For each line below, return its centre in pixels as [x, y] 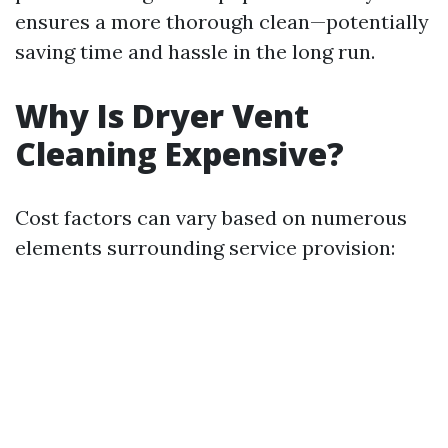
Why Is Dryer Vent [162, 115]
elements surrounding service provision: [205, 247]
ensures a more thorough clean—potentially [222, 21]
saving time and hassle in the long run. [195, 51]
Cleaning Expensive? [179, 153]
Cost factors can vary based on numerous [211, 217]
